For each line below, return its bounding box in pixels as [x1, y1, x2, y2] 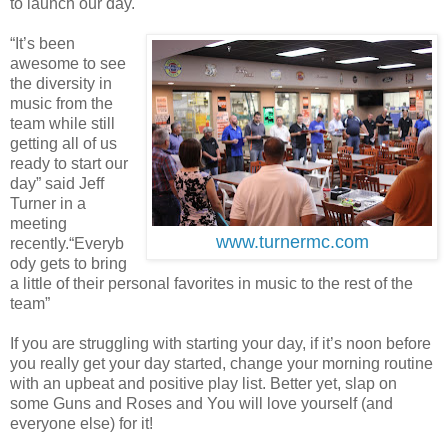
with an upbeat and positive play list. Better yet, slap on [10, 375, 397, 393]
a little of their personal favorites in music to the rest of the [10, 275, 413, 293]
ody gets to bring [10, 255, 127, 273]
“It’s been [10, 35, 75, 53]
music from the [10, 95, 113, 113]
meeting [10, 215, 67, 233]
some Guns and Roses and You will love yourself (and [10, 395, 393, 413]
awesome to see [10, 55, 126, 73]
